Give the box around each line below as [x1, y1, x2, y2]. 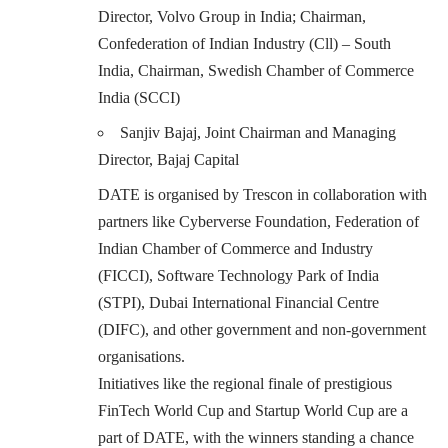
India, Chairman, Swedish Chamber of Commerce [98, 61, 414, 79]
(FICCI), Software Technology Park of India [98, 266, 379, 284]
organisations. [98, 347, 185, 365]
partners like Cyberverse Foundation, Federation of [98, 212, 419, 230]
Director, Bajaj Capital [98, 150, 239, 168]
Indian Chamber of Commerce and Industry [98, 239, 373, 257]
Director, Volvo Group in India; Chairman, [98, 7, 366, 25]
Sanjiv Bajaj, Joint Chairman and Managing [120, 123, 396, 141]
